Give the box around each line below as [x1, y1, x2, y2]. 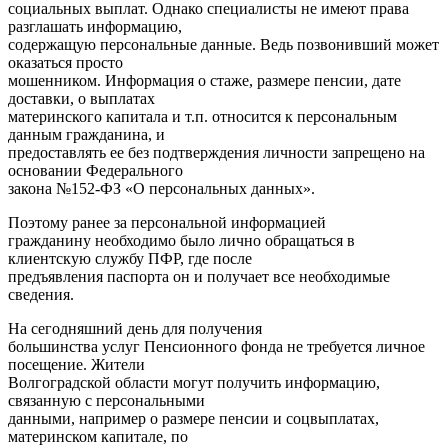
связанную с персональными [8, 392, 205, 410]
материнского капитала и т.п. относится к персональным [8, 108, 397, 126]
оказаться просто [8, 54, 127, 72]
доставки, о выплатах [8, 90, 155, 108]
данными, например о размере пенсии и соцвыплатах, [8, 410, 379, 428]
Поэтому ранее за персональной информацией [8, 214, 326, 232]
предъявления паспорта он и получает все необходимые [8, 268, 390, 286]
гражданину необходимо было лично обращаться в [8, 232, 355, 250]
